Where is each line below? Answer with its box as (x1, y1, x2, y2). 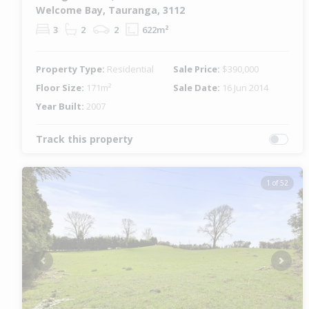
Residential (107, 63, 154, 76)
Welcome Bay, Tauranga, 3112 (36, 3, 185, 17)
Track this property (36, 132, 133, 146)
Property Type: (36, 63, 107, 76)
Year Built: (36, 100, 86, 113)
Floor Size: (36, 81, 86, 94)
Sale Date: (173, 81, 223, 94)
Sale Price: (173, 63, 223, 76)
